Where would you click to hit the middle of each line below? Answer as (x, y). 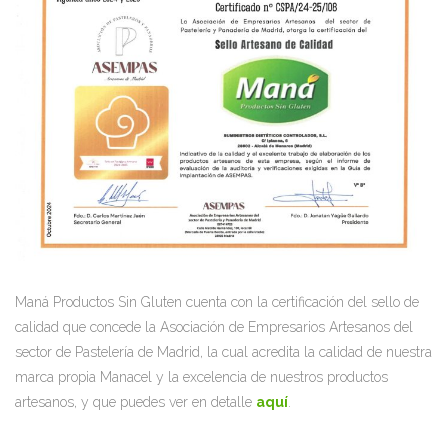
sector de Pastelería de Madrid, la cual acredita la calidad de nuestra (223, 351)
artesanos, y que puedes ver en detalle (135, 401)
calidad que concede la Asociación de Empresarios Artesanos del (214, 326)
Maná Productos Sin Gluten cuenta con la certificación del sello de (217, 301)
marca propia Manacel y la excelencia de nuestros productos (201, 376)
